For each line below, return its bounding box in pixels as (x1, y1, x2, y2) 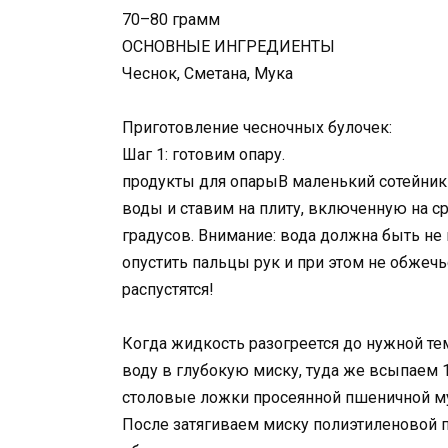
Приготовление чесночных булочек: (122, 117, 392, 137)
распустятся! (122, 279, 214, 299)
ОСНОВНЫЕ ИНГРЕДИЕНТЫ (122, 36, 335, 56)
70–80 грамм (122, 9, 220, 29)
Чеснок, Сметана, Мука (122, 63, 293, 83)
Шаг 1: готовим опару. (122, 144, 285, 164)
